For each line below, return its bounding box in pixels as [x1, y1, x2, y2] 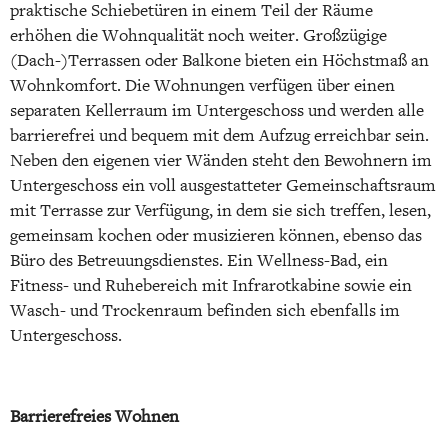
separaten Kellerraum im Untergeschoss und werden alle [10, 99, 424, 121]
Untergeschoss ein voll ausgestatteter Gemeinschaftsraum [10, 174, 436, 196]
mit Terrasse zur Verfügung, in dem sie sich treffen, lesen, [10, 199, 431, 221]
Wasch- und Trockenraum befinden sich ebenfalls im [10, 299, 400, 321]
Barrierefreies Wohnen [10, 405, 179, 427]
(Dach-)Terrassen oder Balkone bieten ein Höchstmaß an [10, 49, 429, 71]
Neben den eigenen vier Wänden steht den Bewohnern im [10, 149, 432, 171]
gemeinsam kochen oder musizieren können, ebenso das [10, 224, 422, 246]
